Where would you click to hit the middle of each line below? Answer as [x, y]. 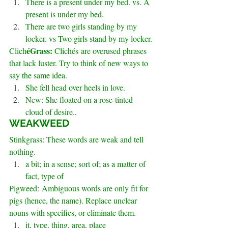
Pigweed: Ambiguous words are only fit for [80, 188]
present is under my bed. [65, 14]
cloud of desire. [50, 112]
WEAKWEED [39, 123]
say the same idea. [38, 75]
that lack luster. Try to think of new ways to [80, 63]
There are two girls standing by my [82, 26]
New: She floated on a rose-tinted [80, 100]
